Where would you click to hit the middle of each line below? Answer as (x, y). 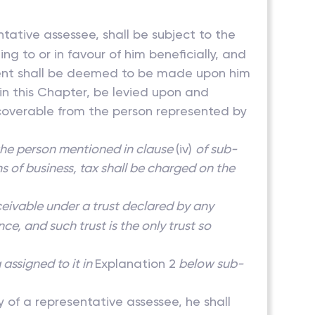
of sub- (217, 149)
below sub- (210, 263)
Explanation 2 (136, 263)
